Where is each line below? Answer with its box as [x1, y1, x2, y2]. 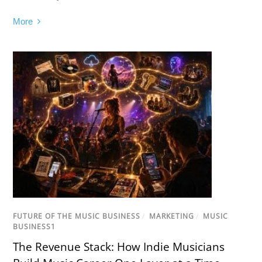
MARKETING [149, 211, 195, 221]
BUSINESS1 [13, 221, 56, 232]
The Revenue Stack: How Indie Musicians [13, 239, 225, 255]
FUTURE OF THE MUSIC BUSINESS [13, 211, 141, 221]
